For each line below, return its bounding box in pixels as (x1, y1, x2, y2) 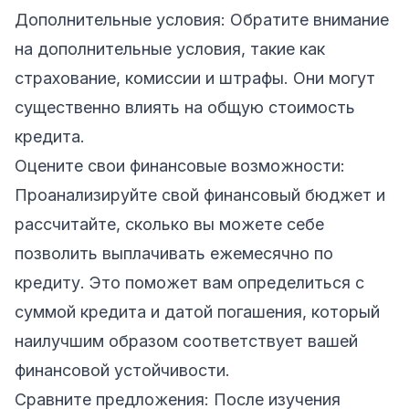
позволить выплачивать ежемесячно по (15, 243, 333, 263)
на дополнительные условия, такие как (15, 38, 325, 58)
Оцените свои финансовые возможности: (15, 155, 345, 175)
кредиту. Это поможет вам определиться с (15, 272, 364, 292)
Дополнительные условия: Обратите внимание (15, 9, 389, 29)
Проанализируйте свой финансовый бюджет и (15, 184, 385, 204)
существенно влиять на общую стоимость (15, 97, 355, 117)
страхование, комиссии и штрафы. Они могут (15, 68, 375, 88)
